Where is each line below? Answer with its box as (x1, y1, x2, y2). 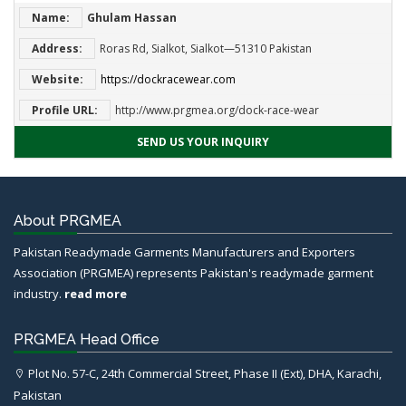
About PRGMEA (14, 211, 121, 229)
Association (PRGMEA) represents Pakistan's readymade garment (14, 264, 373, 281)
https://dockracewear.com (101, 71, 236, 87)
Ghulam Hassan (87, 9, 177, 25)
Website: (32, 71, 83, 87)
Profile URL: (32, 101, 98, 118)
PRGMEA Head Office (14, 330, 159, 348)
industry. (14, 285, 64, 302)
